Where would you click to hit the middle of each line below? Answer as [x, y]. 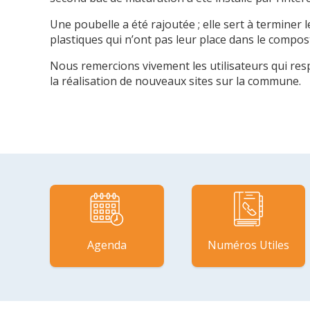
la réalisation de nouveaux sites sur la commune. [175, 81]
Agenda [107, 245]
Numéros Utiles [248, 245]
